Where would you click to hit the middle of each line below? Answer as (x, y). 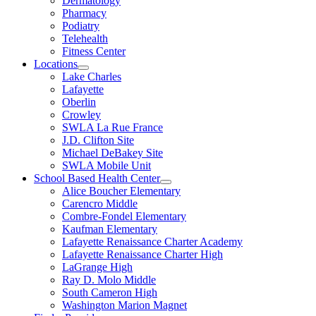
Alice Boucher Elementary (121, 191)
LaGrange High (97, 267)
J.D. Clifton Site (98, 140)
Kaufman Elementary (110, 229)
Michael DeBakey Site (113, 153)
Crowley (81, 115)
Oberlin (79, 102)
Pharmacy (84, 13)
